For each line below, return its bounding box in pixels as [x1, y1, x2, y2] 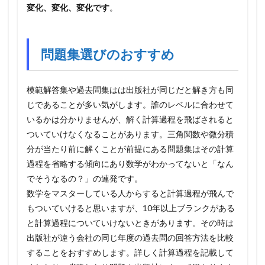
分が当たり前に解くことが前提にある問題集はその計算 [27, 143, 234, 154]
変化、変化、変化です [27, 2, 109, 12]
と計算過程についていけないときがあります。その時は [27, 217, 234, 228]
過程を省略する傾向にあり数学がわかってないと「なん [27, 158, 234, 169]
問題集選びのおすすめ [41, 46, 174, 62]
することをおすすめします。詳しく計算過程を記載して [27, 247, 234, 257]
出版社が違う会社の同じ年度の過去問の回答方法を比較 [27, 232, 234, 243]
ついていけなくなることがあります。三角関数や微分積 [27, 128, 234, 139]
